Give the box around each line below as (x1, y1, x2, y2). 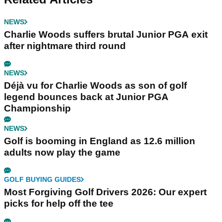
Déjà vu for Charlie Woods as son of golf (4, 80, 187, 91)
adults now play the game (4, 147, 120, 158)
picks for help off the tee (4, 198, 113, 209)
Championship (4, 103, 71, 113)
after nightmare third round (4, 40, 126, 51)
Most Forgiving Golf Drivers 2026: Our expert (4, 186, 207, 197)
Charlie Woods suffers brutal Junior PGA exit (4, 29, 208, 40)
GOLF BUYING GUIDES (4, 175, 81, 183)
